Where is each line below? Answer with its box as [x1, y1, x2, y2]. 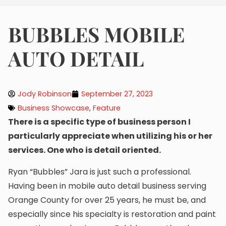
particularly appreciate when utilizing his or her [8, 130, 212, 142]
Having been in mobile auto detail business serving [8, 180, 206, 192]
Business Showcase [18, 103, 89, 114]
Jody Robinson [18, 89, 72, 99]
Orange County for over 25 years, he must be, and [8, 194, 206, 206]
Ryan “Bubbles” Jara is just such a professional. [8, 165, 191, 178]
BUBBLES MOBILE [8, 21, 185, 48]
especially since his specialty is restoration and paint [8, 208, 216, 220]
